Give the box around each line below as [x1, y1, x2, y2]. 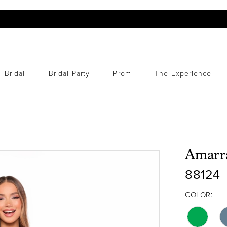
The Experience [155, 69, 212, 79]
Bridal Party [48, 69, 90, 79]
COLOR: [185, 190, 212, 200]
